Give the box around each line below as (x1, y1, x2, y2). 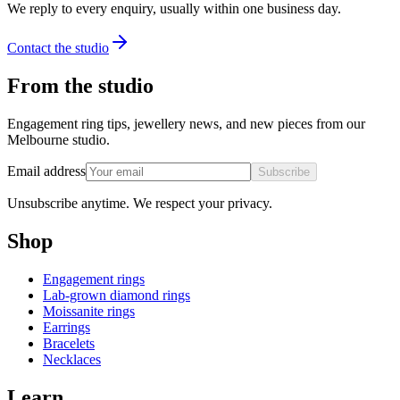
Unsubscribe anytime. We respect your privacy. (7, 195, 272, 211)
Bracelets (43, 335, 95, 351)
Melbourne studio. (7, 131, 110, 147)
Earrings (43, 319, 90, 335)
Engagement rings (43, 271, 145, 287)
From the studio (7, 73, 154, 97)
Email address (7, 162, 86, 179)
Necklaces (43, 351, 101, 367)
